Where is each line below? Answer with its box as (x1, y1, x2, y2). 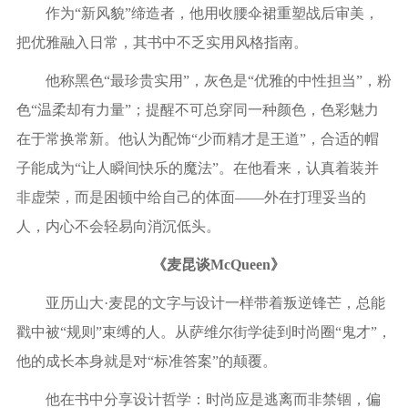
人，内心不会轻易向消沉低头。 (15, 219, 220, 234)
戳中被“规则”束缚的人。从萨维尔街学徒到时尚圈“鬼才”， (15, 324, 392, 340)
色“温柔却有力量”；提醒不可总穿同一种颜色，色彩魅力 (15, 102, 379, 117)
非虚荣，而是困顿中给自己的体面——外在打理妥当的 (15, 189, 366, 205)
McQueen (210, 257, 270, 272)
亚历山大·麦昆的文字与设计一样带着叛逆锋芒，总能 (45, 295, 385, 311)
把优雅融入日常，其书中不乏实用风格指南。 (15, 35, 308, 50)
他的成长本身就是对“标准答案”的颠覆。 (15, 353, 277, 369)
